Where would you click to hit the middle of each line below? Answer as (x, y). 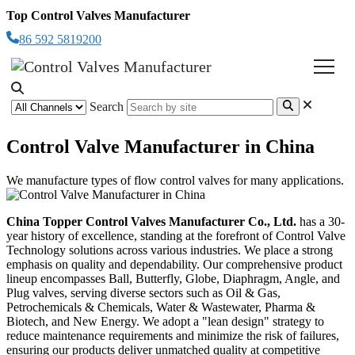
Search (107, 106)
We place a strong (288, 250)
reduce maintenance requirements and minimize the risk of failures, (173, 335)
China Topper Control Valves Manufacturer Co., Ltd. (151, 221)
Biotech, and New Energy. (73, 321)
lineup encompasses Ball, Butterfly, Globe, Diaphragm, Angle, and (173, 278)
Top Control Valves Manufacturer (98, 15)
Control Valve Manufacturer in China (160, 146)
